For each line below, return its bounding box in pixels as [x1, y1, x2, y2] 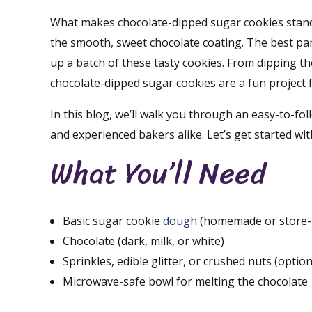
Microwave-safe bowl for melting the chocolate [63, 274, 308, 290]
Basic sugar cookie [63, 213, 163, 229]
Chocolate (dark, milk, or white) [63, 233, 224, 249]
